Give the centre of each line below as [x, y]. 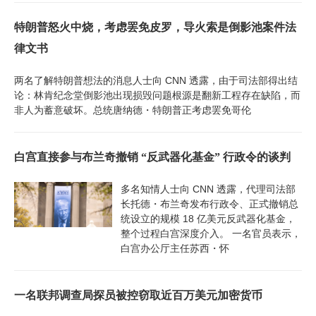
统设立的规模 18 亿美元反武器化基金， [208, 218]
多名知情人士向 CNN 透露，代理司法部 [208, 189]
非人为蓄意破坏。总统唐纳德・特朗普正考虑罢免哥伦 [133, 110]
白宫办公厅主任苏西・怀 [175, 248]
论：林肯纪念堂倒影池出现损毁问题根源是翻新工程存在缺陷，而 [157, 95]
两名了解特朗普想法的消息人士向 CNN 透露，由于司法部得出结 [156, 80]
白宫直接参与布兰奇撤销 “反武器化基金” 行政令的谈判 [152, 157]
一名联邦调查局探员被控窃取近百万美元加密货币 [138, 295]
